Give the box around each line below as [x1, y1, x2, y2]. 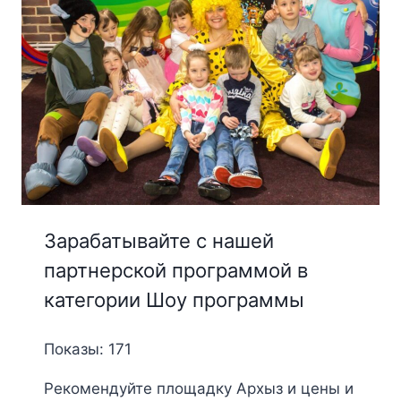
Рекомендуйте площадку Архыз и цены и [43, 380, 354, 398]
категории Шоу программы [43, 288, 304, 312]
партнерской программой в [43, 259, 308, 283]
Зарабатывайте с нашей [43, 229, 274, 253]
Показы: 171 [43, 340, 132, 359]
